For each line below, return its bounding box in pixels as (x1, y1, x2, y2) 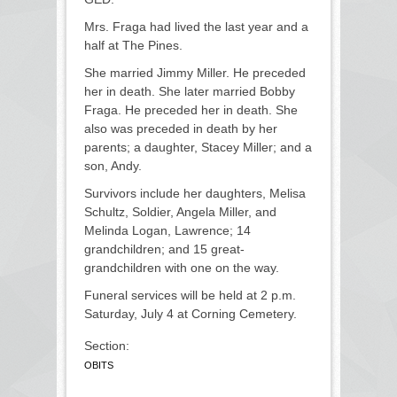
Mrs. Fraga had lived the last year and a (84, 19, 308, 35)
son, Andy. (84, 159, 142, 174)
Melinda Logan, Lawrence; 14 (84, 223, 251, 238)
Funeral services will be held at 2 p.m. (84, 288, 296, 303)
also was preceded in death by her (84, 121, 277, 136)
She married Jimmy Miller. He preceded (84, 66, 306, 81)
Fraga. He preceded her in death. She (84, 103, 298, 118)
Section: (84, 339, 133, 354)
